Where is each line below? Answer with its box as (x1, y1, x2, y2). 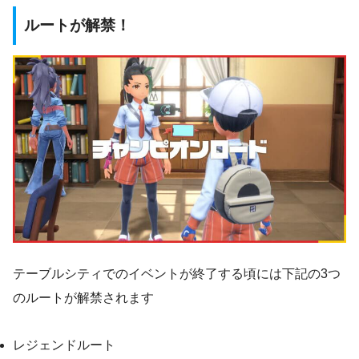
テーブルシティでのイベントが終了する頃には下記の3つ (13, 266, 341, 280)
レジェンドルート (13, 337, 115, 352)
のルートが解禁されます (13, 290, 154, 305)
